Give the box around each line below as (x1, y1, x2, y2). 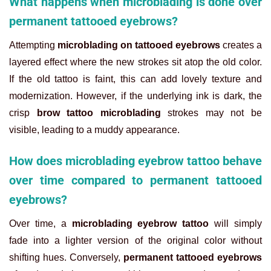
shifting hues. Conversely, (9, 252, 123, 263)
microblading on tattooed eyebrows (57, 40, 220, 51)
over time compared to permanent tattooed (9, 173, 262, 188)
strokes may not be (168, 108, 263, 119)
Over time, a (9, 218, 72, 229)
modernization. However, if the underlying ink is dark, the (9, 91, 262, 102)
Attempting (9, 40, 57, 51)
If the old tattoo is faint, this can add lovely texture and (9, 74, 262, 85)
